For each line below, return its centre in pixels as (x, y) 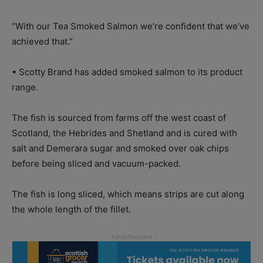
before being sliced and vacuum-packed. (96, 163)
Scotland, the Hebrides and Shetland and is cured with (124, 133)
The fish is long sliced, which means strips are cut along (128, 194)
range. (25, 87)
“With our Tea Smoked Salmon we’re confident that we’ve (131, 26)
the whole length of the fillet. (71, 209)
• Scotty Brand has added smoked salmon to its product (127, 72)
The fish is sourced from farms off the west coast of (119, 117)
